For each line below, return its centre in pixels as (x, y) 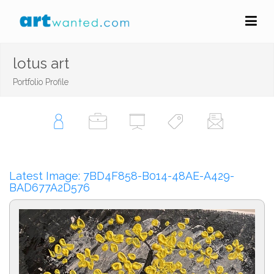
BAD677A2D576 (50, 187)
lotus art (41, 63)
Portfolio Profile (41, 82)
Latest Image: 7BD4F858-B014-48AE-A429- (122, 176)
